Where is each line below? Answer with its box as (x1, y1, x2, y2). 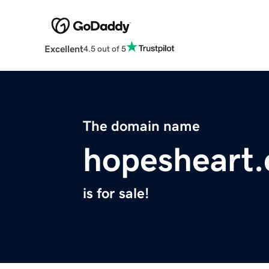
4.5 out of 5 (83, 44, 126, 53)
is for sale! (83, 186, 149, 201)
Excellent (44, 44, 83, 54)
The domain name (83, 119, 200, 134)
